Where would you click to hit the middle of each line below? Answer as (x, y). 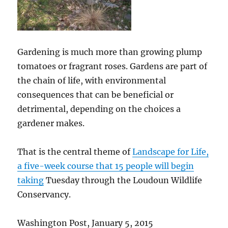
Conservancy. (44, 194)
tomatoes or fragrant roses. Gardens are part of (112, 66)
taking (31, 180)
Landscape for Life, (171, 151)
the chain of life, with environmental (92, 80)
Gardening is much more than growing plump (110, 52)
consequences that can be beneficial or (96, 94)
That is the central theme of (75, 151)
